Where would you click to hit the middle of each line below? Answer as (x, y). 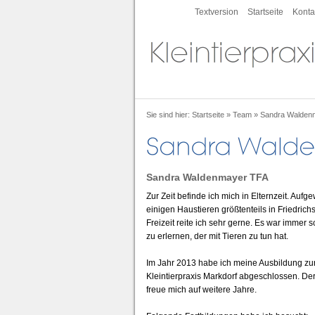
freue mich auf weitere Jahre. (201, 290)
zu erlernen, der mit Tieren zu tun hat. (217, 236)
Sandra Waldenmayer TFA (207, 177)
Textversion (217, 12)
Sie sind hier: (169, 115)
